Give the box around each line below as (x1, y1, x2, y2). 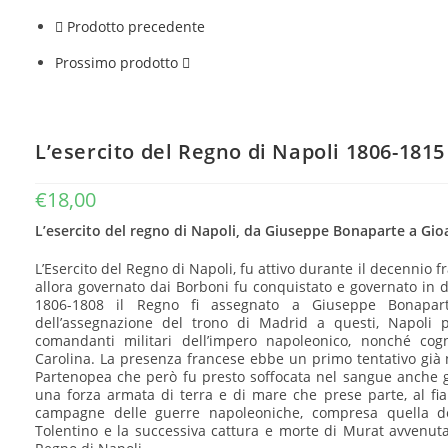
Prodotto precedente (67, 17, 205, 36)
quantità (14, 67, 71, 86)
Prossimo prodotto (55, 53, 178, 72)
